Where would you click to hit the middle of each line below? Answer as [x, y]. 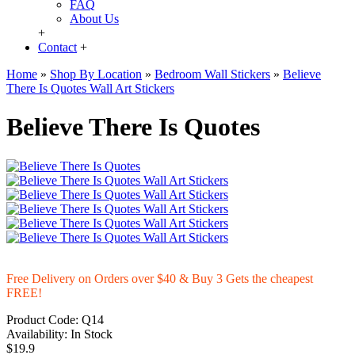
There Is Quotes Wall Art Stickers [90, 88]
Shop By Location [96, 74]
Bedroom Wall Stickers [212, 74]
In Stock [92, 334]
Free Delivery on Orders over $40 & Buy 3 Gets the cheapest [160, 278]
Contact [57, 47]
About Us [94, 19]
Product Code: [42, 319]
